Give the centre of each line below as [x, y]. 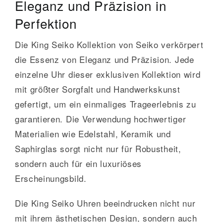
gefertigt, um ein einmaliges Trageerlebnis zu [105, 104]
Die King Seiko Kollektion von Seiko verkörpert [109, 45]
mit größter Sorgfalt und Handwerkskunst [97, 89]
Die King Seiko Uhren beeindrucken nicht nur [105, 203]
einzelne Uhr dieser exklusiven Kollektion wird [108, 74]
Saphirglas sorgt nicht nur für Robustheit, [98, 149]
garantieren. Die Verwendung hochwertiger [100, 119]
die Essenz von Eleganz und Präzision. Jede [104, 59]
